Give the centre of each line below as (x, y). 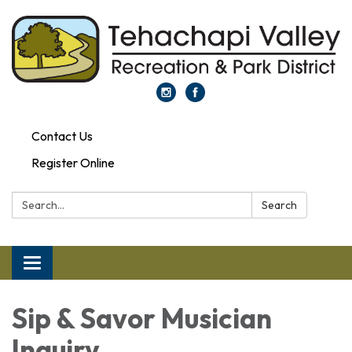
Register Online (73, 162)
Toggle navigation (79, 264)
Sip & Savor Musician (142, 319)
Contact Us (62, 136)
